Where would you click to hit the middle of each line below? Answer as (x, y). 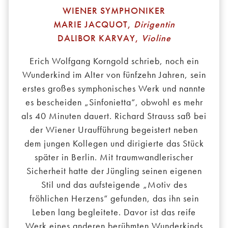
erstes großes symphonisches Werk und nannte (114, 89)
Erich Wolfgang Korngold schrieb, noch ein (114, 61)
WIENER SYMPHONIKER (114, 11)
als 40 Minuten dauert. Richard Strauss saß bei (114, 116)
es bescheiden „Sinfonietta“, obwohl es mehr (114, 102)
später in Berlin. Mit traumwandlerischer (114, 157)
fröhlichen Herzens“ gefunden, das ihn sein (114, 198)
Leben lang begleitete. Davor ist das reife (114, 212)
